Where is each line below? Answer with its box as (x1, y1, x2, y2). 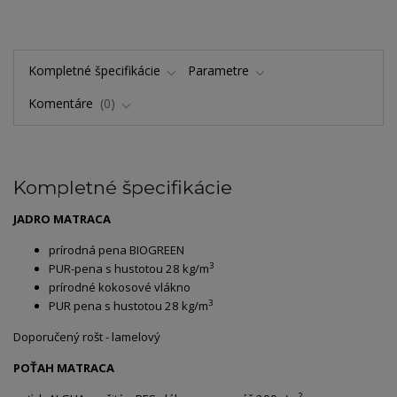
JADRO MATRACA (13, 210, 111, 227)
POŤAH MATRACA (13, 359, 114, 376)
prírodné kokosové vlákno (49, 278, 191, 295)
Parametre (188, 62, 249, 80)
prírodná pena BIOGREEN (49, 241, 184, 258)
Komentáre (27, 94, 97, 112)
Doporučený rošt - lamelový (13, 328, 160, 345)
